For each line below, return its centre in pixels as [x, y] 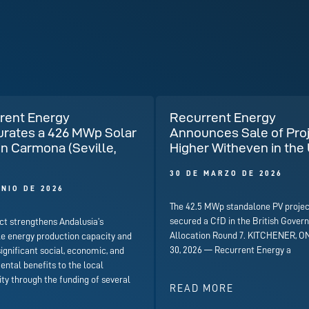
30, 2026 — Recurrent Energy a [230, 250]
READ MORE [201, 289]
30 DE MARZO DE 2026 [226, 174]
